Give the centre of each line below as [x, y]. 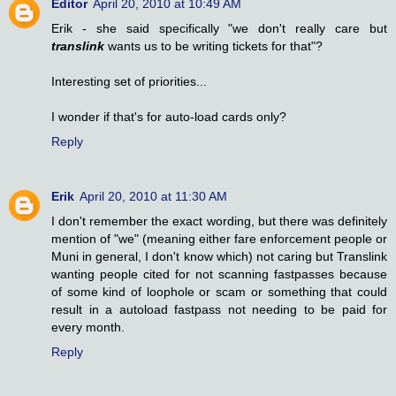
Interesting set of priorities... [129, 82]
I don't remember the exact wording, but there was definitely [219, 221]
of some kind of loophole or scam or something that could [219, 292]
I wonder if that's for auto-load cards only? [169, 117]
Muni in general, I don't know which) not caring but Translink [219, 257]
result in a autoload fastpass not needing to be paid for [219, 310]
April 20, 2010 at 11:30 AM [153, 197]
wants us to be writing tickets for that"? [213, 46]
